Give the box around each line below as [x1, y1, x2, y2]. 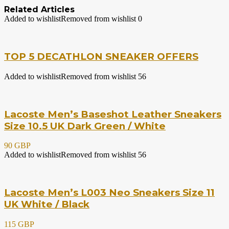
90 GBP [4, 141, 31, 150]
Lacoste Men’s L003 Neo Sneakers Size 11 [4, 187, 215, 199]
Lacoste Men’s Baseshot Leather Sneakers [4, 108, 221, 120]
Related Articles [4, 5, 75, 15]
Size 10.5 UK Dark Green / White [4, 120, 166, 132]
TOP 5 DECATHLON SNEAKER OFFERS [4, 51, 198, 63]
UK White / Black [4, 198, 89, 211]
